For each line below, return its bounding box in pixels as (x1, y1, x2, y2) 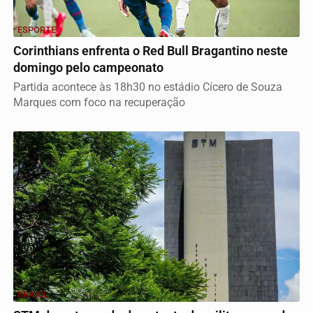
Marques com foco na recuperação (13, 95, 185, 109)
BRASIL (17, 289, 48, 300)
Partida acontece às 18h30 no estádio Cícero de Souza (13, 80, 282, 94)
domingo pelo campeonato (13, 60, 163, 75)
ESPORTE (17, 24, 56, 35)
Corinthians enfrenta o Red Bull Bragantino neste (13, 43, 288, 58)
